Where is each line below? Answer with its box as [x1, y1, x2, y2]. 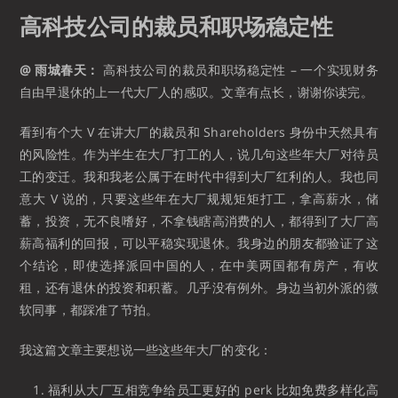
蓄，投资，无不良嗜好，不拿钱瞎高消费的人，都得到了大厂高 [20, 211, 378, 229]
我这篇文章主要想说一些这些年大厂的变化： [20, 340, 273, 358]
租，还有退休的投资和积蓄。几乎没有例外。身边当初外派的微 [20, 278, 378, 296]
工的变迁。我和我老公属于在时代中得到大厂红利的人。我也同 [20, 167, 378, 185]
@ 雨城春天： [20, 60, 99, 78]
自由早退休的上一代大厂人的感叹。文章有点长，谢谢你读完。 [20, 83, 373, 100]
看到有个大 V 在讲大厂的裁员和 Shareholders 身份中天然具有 [20, 123, 378, 140]
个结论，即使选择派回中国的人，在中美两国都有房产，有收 [20, 256, 378, 274]
